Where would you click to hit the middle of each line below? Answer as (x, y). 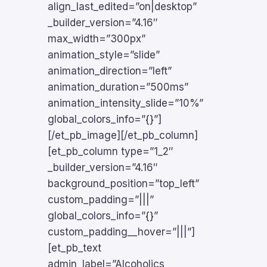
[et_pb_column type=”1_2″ (111, 151)
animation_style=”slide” (104, 55)
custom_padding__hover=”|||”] (121, 232)
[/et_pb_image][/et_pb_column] (123, 135)
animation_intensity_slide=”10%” (125, 103)
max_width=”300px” (97, 39)
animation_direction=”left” (110, 71)
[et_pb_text (74, 248)
